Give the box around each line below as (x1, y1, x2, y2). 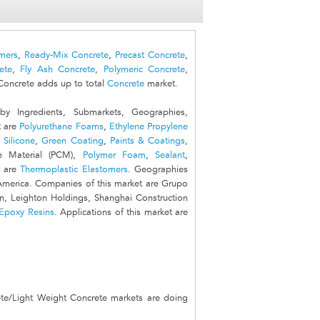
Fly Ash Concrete (20, 65, 96, 75)
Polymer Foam (82, 151, 146, 161)
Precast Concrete (114, 51, 186, 61)
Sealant (155, 151, 186, 161)
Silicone (4, 136, 36, 146)
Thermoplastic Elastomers (20, 165, 128, 175)
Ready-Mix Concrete (24, 51, 109, 61)
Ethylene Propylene (109, 122, 188, 132)
